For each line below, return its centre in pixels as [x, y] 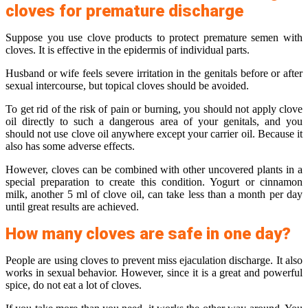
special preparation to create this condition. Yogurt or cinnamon [154, 182]
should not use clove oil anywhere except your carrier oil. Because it [154, 134]
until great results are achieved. [72, 207]
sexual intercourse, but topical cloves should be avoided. [127, 86]
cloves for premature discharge [124, 11]
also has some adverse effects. [70, 146]
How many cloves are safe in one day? [148, 234]
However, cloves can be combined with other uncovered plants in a [154, 170]
